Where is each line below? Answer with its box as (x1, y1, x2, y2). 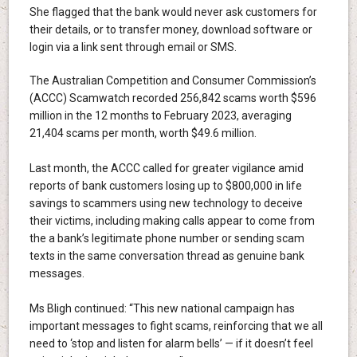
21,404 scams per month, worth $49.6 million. (29, 127, 257, 140)
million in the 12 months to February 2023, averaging (29, 109, 292, 123)
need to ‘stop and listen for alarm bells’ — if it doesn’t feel (29, 337, 313, 351)
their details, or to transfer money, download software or (29, 23, 312, 37)
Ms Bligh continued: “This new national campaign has (29, 302, 295, 316)
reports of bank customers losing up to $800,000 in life (29, 179, 302, 193)
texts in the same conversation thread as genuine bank (29, 249, 304, 263)
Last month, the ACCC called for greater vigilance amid (29, 162, 304, 175)
